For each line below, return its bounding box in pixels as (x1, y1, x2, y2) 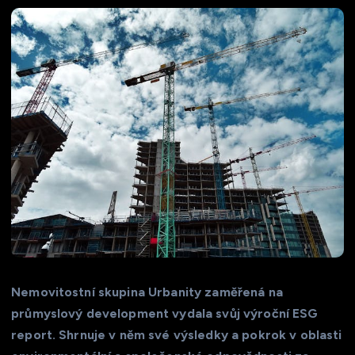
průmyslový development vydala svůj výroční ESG (11, 305, 319, 321)
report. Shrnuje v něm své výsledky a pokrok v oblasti (11, 326, 342, 342)
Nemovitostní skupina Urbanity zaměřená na (11, 284, 283, 300)
